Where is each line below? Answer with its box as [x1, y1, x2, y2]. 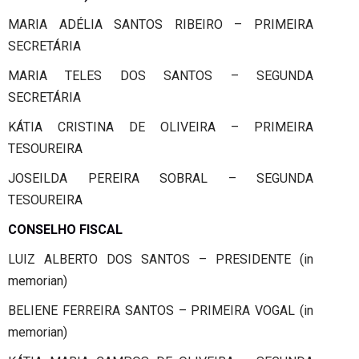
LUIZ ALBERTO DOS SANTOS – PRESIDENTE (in [8, 251, 313, 267]
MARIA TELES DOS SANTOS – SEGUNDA [8, 67, 313, 83]
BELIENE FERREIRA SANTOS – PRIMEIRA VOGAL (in [8, 302, 313, 318]
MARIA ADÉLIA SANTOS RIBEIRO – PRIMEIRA [8, 16, 313, 32]
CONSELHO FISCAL [8, 221, 123, 237]
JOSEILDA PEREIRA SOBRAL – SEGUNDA [8, 170, 313, 186]
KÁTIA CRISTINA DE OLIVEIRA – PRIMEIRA [8, 119, 313, 135]
